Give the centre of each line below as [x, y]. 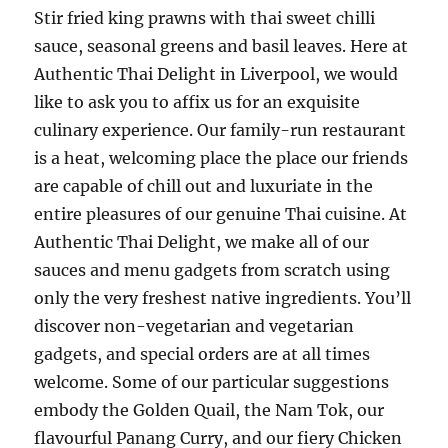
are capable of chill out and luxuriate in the [204, 186]
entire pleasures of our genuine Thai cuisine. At [221, 214]
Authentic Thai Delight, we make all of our [202, 242]
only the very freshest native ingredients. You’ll [223, 298]
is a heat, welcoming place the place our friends [221, 158]
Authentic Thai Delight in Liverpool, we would [216, 74]
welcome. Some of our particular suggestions [212, 382]
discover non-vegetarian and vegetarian [194, 326]
